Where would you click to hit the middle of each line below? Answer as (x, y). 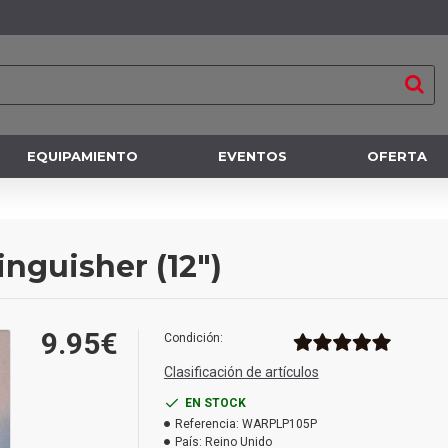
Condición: (193, 338)
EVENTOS (252, 156)
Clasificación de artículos (241, 372)
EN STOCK (215, 403)
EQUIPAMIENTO (82, 156)
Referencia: (206, 424)
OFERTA (396, 156)
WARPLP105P (279, 424)
